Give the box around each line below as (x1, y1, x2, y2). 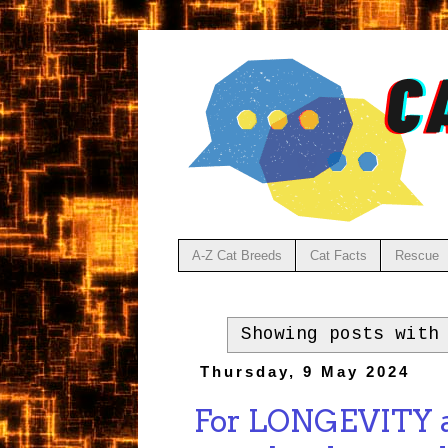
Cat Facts (309, 247, 367, 263)
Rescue (394, 247, 439, 263)
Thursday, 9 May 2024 (199, 363, 410, 381)
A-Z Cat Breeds (191, 247, 282, 263)
